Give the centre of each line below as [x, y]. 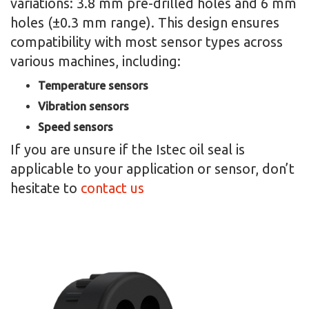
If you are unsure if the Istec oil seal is [128, 150]
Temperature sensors [93, 86]
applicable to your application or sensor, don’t [152, 169]
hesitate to [46, 188]
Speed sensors [76, 127]
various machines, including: [96, 61]
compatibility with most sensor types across [147, 42]
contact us [112, 188]
